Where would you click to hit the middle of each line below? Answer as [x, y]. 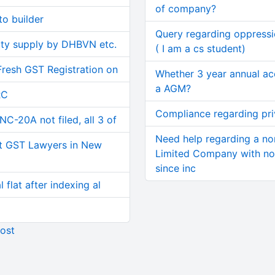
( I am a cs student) [200, 48]
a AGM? [173, 88]
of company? [185, 9]
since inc [175, 168]
